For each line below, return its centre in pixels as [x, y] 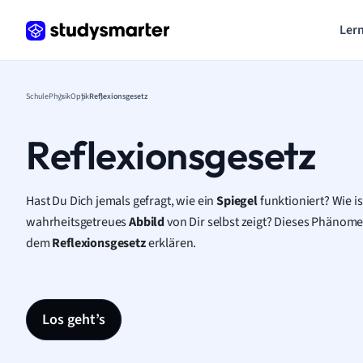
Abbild [147, 222]
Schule [37, 96]
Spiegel [237, 201]
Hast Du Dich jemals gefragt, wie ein [122, 201]
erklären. [171, 243]
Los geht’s [74, 320]
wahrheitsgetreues [78, 222]
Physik [60, 96]
